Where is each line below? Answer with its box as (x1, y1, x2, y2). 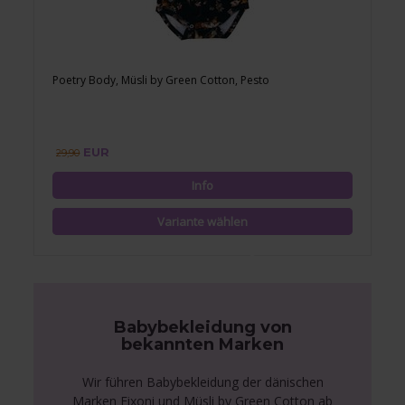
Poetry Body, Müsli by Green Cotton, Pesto (52, 72, 270, 89)
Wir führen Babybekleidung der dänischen (81, 373, 324, 391)
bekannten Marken (121, 334, 284, 355)
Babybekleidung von (113, 317, 292, 338)
